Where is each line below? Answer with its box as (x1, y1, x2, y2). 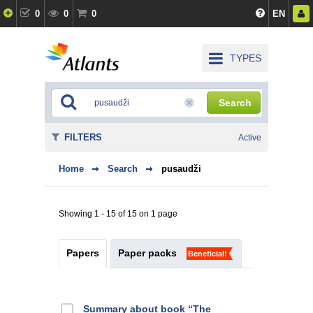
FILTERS (64, 132, 102, 143)
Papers (66, 247, 99, 259)
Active (238, 133, 261, 143)
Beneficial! (188, 249, 227, 258)
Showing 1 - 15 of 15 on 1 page (59, 209, 177, 219)
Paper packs (118, 247, 177, 259)
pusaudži (161, 163, 201, 174)
